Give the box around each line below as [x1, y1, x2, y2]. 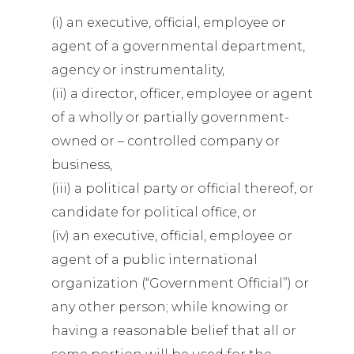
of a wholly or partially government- [51, 110, 289, 125]
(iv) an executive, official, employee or [51, 228, 292, 243]
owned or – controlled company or [51, 134, 280, 149]
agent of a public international [51, 252, 258, 267]
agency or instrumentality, [51, 62, 224, 77]
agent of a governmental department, [51, 39, 305, 54]
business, [51, 157, 112, 172]
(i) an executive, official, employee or [51, 15, 286, 30]
